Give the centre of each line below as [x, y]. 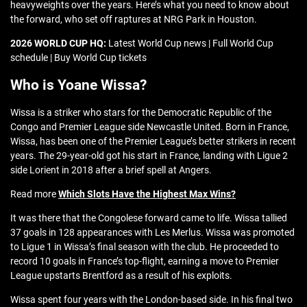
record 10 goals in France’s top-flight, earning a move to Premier [145, 261]
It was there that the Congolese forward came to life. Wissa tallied [149, 218]
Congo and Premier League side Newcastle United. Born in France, [150, 127]
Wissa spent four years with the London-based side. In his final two [151, 300]
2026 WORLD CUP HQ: [58, 44]
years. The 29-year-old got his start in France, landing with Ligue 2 [149, 156]
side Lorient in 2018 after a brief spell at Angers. [111, 170]
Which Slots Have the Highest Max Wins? [147, 194]
